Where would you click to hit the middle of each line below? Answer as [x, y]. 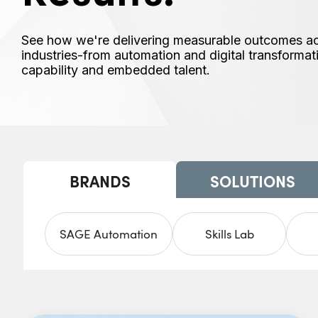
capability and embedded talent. [116, 70]
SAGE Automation [109, 234]
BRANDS [100, 181]
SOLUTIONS [252, 181]
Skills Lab [229, 234]
